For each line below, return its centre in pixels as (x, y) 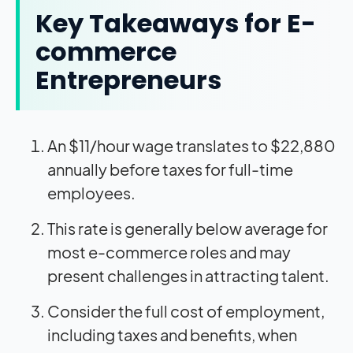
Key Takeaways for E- (176, 23)
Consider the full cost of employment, (186, 310)
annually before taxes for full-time (170, 169)
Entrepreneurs (128, 80)
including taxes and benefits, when (172, 334)
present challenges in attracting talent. (188, 275)
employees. (91, 192)
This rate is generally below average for (188, 228)
